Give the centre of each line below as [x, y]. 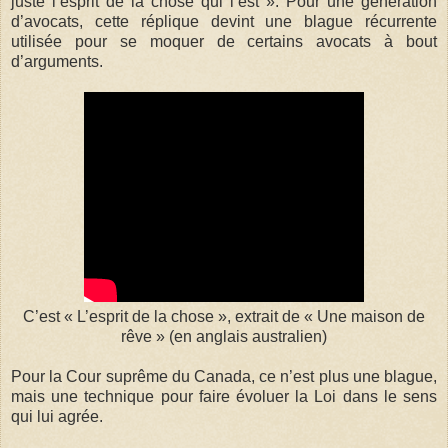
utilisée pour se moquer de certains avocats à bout [224, 41]
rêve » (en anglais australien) [224, 336]
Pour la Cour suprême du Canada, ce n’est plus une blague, [224, 376]
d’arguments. [57, 61]
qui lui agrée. [57, 416]
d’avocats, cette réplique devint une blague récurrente [224, 21]
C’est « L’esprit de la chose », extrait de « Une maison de [224, 316]
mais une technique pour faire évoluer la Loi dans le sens [224, 396]
